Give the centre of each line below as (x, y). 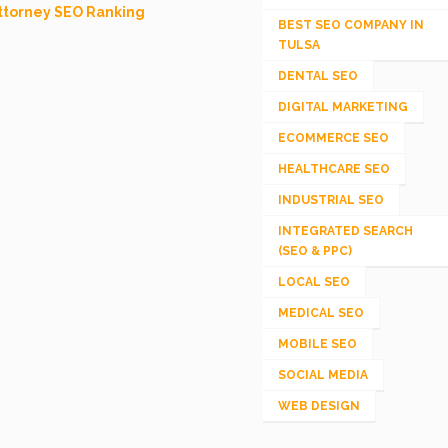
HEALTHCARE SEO (333, 168)
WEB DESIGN (318, 405)
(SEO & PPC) (314, 250)
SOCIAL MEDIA (322, 374)
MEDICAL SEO (320, 312)
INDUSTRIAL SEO (330, 199)
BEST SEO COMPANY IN (350, 24)
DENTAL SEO (317, 75)
